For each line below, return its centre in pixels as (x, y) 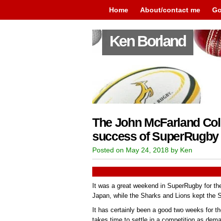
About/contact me (170, 10)
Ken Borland (148, 41)
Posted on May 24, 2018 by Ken (142, 150)
